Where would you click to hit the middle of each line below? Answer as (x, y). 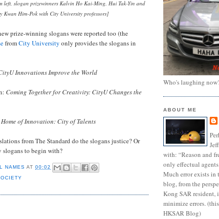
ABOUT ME (180, 109)
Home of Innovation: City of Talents (48, 121)
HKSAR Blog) (182, 213)
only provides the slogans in (98, 43)
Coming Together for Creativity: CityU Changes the (74, 92)
